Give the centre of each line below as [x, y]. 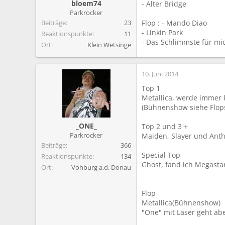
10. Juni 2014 [160, 74]
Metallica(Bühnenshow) [181, 202]
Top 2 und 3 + [165, 126]
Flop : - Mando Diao [174, 23]
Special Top [161, 155]
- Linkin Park [162, 32]
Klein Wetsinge [109, 44]
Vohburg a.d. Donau [101, 167]
